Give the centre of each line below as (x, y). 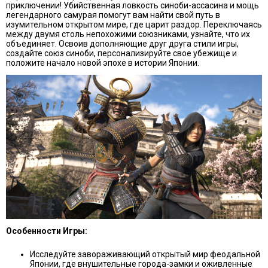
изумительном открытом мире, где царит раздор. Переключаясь (134, 24)
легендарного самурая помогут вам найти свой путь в (113, 15)
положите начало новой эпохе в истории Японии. (103, 63)
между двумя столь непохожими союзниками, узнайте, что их (128, 34)
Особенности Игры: (47, 231)
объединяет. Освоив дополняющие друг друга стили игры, (122, 43)
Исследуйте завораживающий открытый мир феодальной (145, 254)
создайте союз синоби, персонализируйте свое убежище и (121, 53)
